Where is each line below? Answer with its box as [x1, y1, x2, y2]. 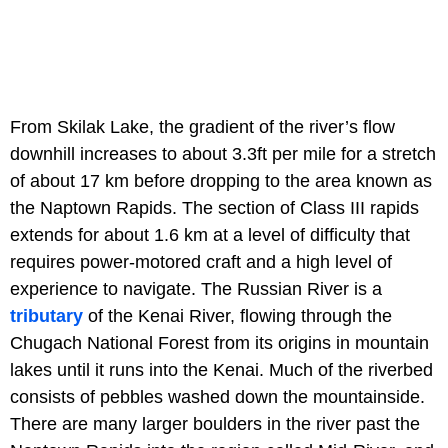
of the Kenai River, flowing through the [83, 305, 392, 326]
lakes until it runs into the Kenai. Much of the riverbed [10, 359, 433, 380]
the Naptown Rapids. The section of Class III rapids [10, 197, 419, 218]
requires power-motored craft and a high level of [10, 251, 392, 272]
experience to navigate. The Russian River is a [10, 278, 382, 299]
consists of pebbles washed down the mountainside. [10, 386, 425, 407]
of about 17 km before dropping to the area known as [10, 170, 432, 191]
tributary [10, 305, 83, 326]
